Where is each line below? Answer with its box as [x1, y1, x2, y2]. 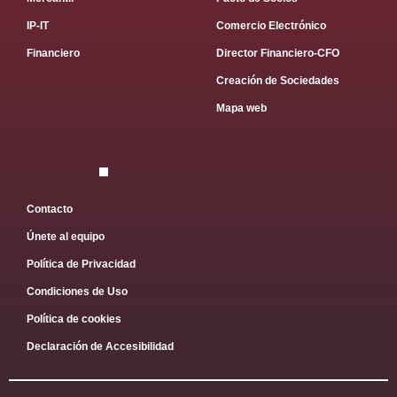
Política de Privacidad [27, 258, 136, 271]
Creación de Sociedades [216, 74, 339, 88]
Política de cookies [27, 313, 121, 326]
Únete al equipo [27, 230, 105, 244]
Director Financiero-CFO [216, 47, 339, 60]
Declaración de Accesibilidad [27, 340, 174, 354]
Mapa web [216, 102, 267, 115]
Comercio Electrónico [216, 19, 326, 33]
